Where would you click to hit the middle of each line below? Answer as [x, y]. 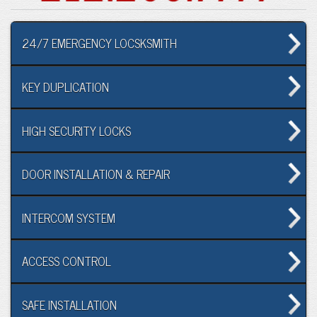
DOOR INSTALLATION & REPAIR [96, 174]
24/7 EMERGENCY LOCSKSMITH [99, 44]
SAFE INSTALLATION [69, 305]
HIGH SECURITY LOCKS [76, 131]
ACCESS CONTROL [67, 261]
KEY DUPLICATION [65, 87]
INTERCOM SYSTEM [69, 218]
